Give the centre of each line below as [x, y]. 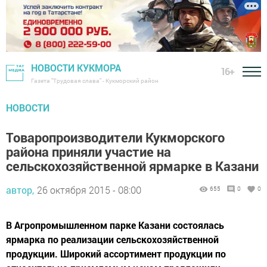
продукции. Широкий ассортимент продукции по [116, 254]
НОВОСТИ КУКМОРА [76, 68]
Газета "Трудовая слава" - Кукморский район [95, 81]
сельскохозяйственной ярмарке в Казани [132, 166]
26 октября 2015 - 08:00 [89, 190]
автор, [20, 190]
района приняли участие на [89, 152]
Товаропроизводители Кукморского [115, 138]
